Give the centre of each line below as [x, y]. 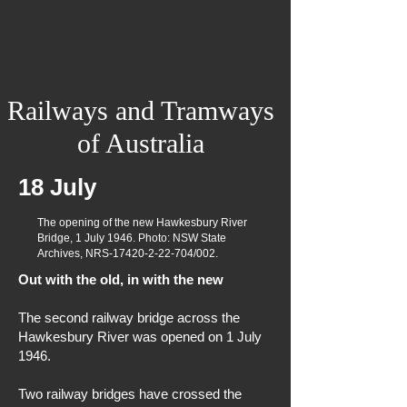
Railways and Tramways [141, 110]
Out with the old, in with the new [121, 279]
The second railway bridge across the [129, 318]
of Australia [141, 143]
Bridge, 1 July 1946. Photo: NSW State [132, 238]
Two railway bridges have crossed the [130, 394]
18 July [57, 187]
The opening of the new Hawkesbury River [142, 223]
